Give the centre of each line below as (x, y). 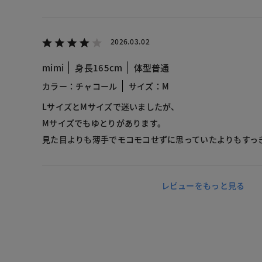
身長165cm (99, 68)
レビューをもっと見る (203, 186)
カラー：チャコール (80, 86)
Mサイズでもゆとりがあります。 (104, 123)
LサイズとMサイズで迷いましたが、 (111, 107)
